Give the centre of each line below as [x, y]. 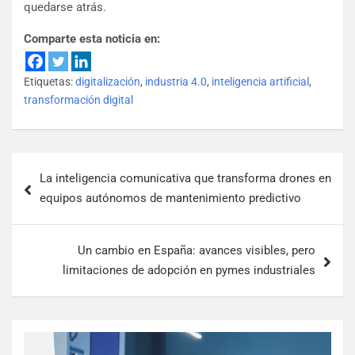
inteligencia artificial [260, 82]
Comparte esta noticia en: [92, 39]
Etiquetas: [48, 82]
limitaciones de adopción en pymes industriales [189, 271]
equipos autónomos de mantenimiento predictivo [170, 198]
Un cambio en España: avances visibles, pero [197, 251]
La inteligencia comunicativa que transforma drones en [185, 179]
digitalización [108, 82]
